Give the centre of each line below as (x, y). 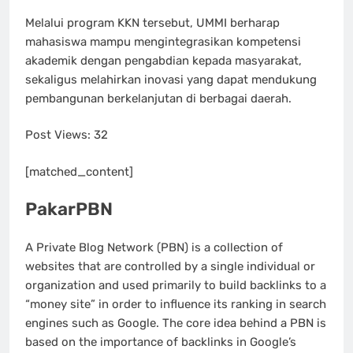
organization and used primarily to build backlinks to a (176, 285)
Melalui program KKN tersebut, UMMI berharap (152, 22)
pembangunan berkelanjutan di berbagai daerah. (158, 98)
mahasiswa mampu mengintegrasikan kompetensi (163, 41)
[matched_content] (79, 171)
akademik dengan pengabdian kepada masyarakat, (163, 60)
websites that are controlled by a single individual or (170, 266)
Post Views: (58, 135)
